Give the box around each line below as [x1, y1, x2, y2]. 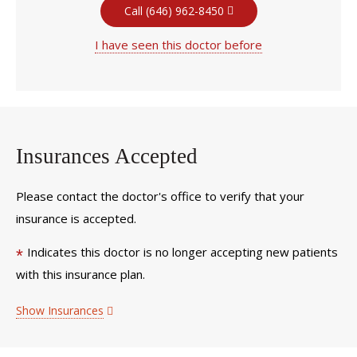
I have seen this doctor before [95, 37, 262, 53]
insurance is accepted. [16, 210, 136, 226]
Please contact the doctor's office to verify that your [16, 187, 304, 204]
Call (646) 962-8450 [124, 3, 224, 18]
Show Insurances [16, 303, 104, 318]
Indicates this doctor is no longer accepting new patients [27, 244, 338, 260]
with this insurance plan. [16, 266, 145, 282]
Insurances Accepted [16, 144, 198, 168]
